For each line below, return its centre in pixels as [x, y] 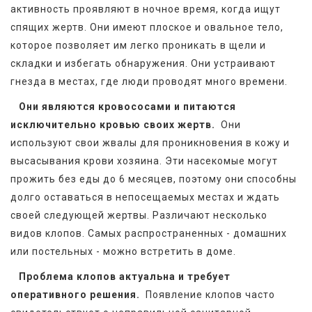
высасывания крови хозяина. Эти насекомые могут [144, 161]
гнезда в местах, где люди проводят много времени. [152, 82]
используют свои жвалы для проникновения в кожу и [150, 143]
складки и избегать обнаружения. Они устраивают [143, 64]
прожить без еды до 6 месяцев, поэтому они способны [154, 179]
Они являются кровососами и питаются [127, 107]
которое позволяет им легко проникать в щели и [138, 46]
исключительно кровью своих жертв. [114, 125]
